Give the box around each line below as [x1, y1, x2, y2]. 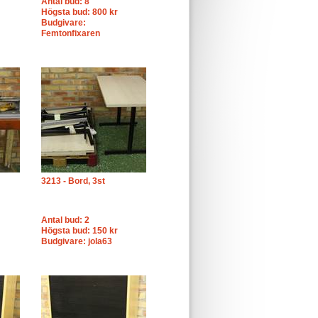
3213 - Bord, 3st [41, 176, 105, 186]
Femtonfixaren [41, 28, 100, 38]
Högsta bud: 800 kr [41, 7, 118, 17]
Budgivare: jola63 [41, 236, 112, 246]
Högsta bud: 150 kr [41, 226, 118, 236]
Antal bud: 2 [41, 215, 89, 225]
